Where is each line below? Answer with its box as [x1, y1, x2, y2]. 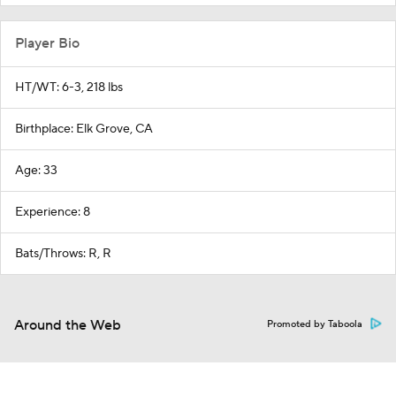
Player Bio [15, 34, 80, 52]
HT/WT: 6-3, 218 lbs [15, 80, 123, 95]
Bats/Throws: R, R [15, 246, 111, 262]
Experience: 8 [15, 204, 90, 220]
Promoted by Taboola [267, 318, 362, 331]
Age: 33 [15, 163, 57, 179]
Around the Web [14, 316, 121, 334]
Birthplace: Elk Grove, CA [15, 121, 153, 137]
